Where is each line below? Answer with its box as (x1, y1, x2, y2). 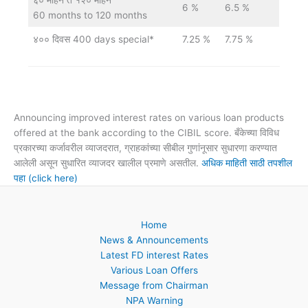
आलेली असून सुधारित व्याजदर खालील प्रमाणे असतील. (14, 157, 201, 168)
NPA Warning (125, 294, 183, 306)
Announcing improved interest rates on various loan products (14, 111, 284, 123)
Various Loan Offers (110, 264, 198, 276)
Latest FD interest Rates (100, 249, 208, 261)
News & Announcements (100, 234, 208, 245)
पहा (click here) (14, 172, 78, 184)
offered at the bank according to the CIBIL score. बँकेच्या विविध (14, 126, 279, 138)
